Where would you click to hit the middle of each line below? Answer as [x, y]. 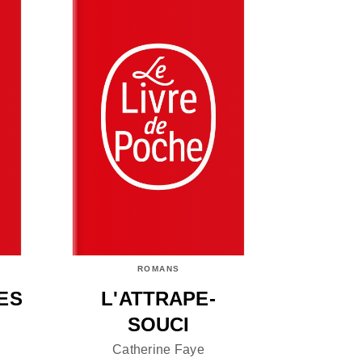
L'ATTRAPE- [158, 299]
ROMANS [158, 269]
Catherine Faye [158, 349]
